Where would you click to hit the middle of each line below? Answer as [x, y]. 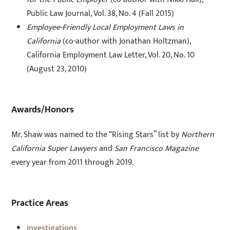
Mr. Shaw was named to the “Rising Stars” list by [97, 135]
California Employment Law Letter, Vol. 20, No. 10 [111, 55]
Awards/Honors [43, 109]
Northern [198, 135]
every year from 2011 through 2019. [73, 162]
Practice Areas [40, 203]
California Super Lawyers [54, 148]
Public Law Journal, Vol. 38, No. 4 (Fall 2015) [101, 13]
